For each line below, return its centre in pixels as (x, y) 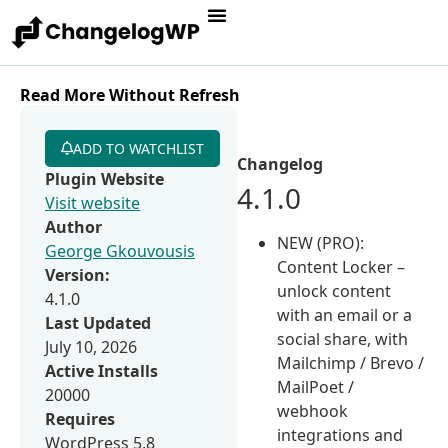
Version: (77, 274)
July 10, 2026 (91, 346)
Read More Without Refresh (130, 94)
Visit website (92, 202)
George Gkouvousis (120, 250)
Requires (80, 418)
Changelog (280, 163)
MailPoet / (316, 386)
